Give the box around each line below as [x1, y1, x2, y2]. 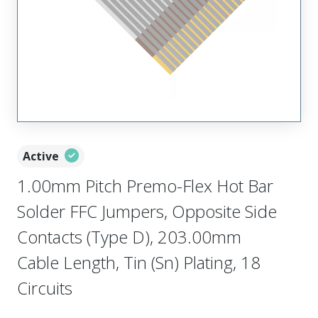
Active [23, 148, 59, 164]
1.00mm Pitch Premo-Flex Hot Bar [17, 174, 273, 197]
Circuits [17, 276, 72, 300]
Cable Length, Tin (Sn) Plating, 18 [17, 251, 261, 274]
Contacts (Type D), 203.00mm [17, 225, 241, 248]
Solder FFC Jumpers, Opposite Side [17, 199, 277, 223]
